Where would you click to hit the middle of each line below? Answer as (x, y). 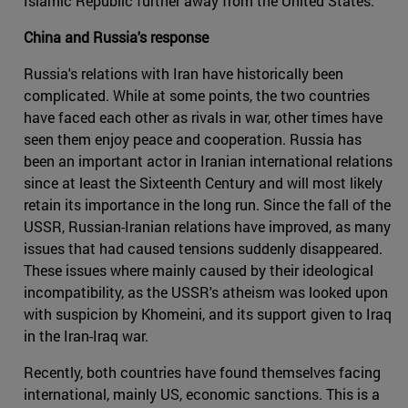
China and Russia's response (116, 37)
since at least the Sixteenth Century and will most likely (203, 183)
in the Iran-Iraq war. (86, 336)
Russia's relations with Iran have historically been (184, 74)
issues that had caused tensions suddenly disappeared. (203, 249)
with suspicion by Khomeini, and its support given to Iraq (208, 314)
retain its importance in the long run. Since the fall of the (207, 205)
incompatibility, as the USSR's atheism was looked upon (206, 292)
